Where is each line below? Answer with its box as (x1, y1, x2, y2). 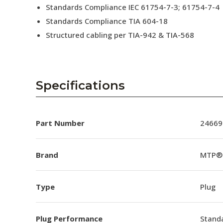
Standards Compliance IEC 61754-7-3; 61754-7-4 (46, 2, 220, 12)
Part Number (36, 117, 85, 128)
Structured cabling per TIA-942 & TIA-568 (46, 30, 194, 40)
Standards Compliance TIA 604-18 (46, 16, 168, 26)
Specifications (36, 78, 125, 93)
